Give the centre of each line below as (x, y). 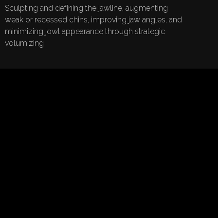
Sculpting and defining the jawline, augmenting (86, 8)
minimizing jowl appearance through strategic (85, 32)
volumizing (24, 43)
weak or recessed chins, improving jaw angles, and (93, 20)
